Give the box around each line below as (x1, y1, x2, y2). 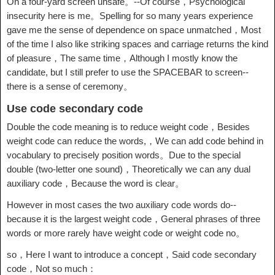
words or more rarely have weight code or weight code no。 (7, 228, 245, 238)
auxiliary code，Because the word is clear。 (7, 178, 184, 188)
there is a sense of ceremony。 (7, 81, 133, 91)
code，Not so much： (7, 263, 96, 274)
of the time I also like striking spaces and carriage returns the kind (7, 39, 268, 49)
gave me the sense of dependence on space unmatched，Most (7, 25, 261, 35)
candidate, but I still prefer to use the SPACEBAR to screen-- (7, 67, 249, 77)
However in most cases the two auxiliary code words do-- (7, 199, 236, 210)
